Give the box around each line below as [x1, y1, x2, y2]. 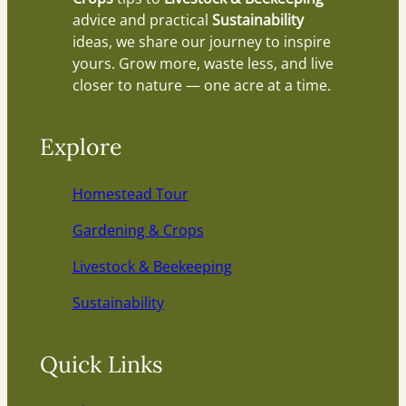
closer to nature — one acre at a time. [72, 75, 331, 96]
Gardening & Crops [72, 220, 204, 241]
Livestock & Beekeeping [72, 256, 232, 277]
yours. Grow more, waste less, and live [72, 53, 333, 74]
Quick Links [39, 350, 163, 380]
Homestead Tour [72, 184, 188, 205]
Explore [39, 132, 122, 162]
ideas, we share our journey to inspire [72, 32, 331, 53]
